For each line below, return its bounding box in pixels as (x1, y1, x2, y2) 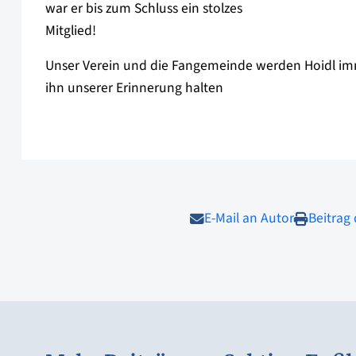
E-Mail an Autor (203, 208, 294, 229)
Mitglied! (45, 21, 96, 41)
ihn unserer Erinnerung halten (45, 78, 223, 99)
